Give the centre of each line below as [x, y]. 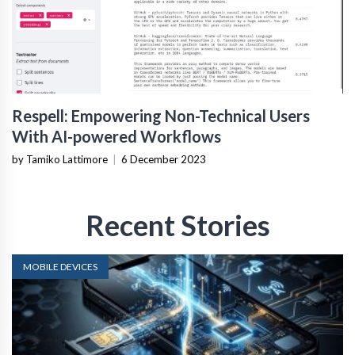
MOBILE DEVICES [60, 266]
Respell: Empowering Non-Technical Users [162, 115]
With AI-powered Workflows [116, 136]
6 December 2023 [164, 159]
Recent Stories [177, 225]
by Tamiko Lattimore [60, 159]
